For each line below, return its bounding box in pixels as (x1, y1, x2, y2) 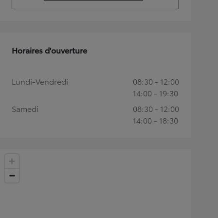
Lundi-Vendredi (12, 75, 68, 87)
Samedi (12, 103, 38, 114)
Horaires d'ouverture (12, 44, 87, 55)
